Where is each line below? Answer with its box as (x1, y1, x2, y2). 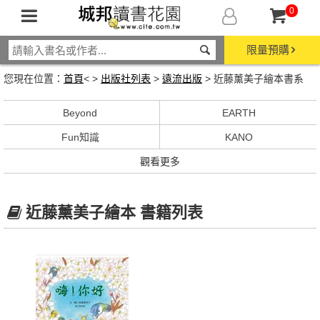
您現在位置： (4, 73, 64, 84)
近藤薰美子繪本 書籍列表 (25, 204, 203, 222)
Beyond (63, 107, 98, 119)
